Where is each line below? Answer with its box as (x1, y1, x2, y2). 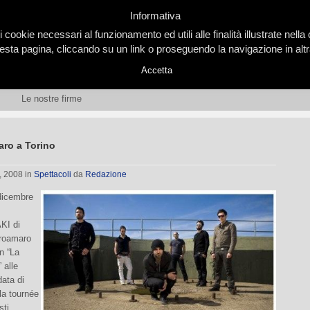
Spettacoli (34, 170, 71, 179)
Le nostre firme (21, 93, 82, 104)
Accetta (141, 65, 172, 76)
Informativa (129, 10, 181, 22)
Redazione (85, 170, 127, 179)
